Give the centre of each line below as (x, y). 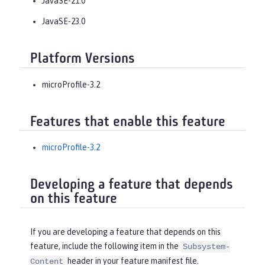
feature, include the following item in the (105, 246)
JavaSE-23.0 (64, 22)
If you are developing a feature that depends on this (125, 232)
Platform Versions (83, 59)
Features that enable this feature (128, 122)
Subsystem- (206, 246)
